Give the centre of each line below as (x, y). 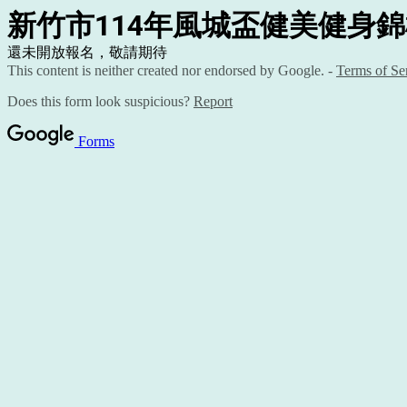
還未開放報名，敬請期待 (87, 52)
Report (213, 101)
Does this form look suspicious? (100, 101)
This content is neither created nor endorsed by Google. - (172, 70)
